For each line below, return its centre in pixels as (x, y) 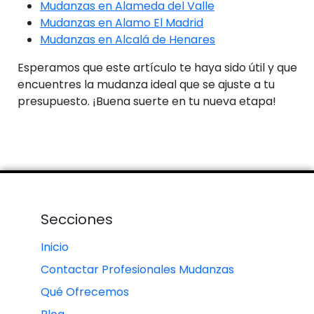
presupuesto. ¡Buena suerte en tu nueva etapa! (147, 101)
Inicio (55, 247)
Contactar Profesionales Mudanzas (137, 269)
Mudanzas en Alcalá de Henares (128, 39)
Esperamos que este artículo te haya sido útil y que (157, 67)
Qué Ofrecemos (85, 292)
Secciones (77, 219)
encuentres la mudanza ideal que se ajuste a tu (146, 84)
